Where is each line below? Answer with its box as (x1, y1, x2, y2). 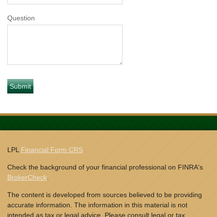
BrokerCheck (7, 173, 47, 181)
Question (7, 14, 35, 22)
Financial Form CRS (21, 146, 83, 154)
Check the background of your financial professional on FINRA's (7, 163, 203, 171)
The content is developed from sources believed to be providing (7, 191, 202, 199)
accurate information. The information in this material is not (7, 201, 187, 209)
